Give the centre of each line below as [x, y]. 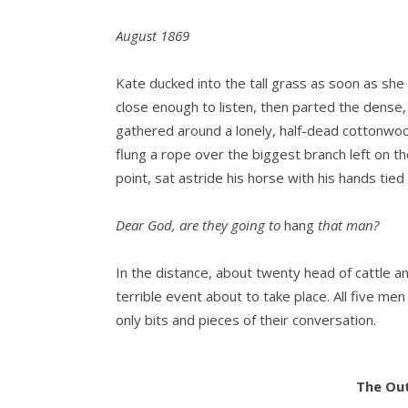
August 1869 [153, 35]
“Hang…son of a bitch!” [185, 367]
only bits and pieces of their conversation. [246, 319]
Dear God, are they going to [198, 224]
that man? [347, 224]
